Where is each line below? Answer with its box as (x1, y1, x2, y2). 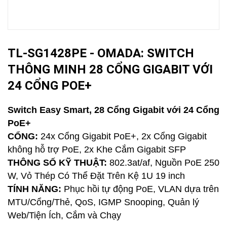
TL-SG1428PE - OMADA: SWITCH (8, 46, 194, 60)
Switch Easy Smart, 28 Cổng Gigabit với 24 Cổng (8, 105, 219, 115)
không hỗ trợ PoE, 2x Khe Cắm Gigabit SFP (8, 144, 186, 155)
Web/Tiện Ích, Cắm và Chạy (8, 210, 121, 220)
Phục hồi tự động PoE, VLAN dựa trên (64, 184, 219, 194)
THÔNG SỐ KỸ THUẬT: (8, 158, 107, 168)
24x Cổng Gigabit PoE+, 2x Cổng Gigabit (38, 131, 207, 141)
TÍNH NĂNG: (8, 184, 64, 194)
